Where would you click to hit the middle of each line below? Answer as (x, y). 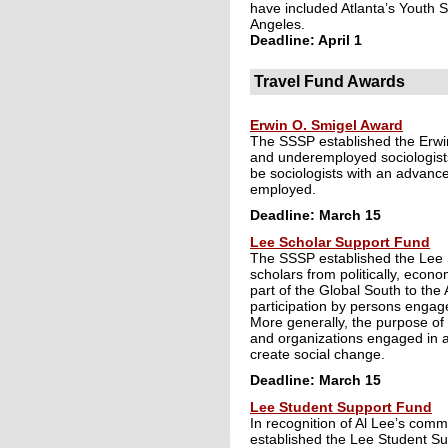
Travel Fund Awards (329, 82)
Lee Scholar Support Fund (340, 241)
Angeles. (281, 23)
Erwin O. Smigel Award (326, 124)
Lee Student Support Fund (341, 406)
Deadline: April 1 (306, 39)
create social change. (317, 353)
